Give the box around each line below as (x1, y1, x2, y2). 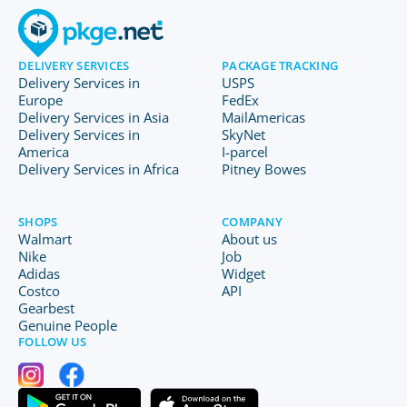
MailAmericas (222, 108, 305, 126)
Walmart (18, 230, 72, 248)
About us (222, 230, 277, 248)
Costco (18, 282, 60, 300)
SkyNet (222, 125, 265, 144)
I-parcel (222, 143, 268, 161)
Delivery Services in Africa (18, 160, 179, 178)
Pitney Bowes (222, 160, 306, 178)
